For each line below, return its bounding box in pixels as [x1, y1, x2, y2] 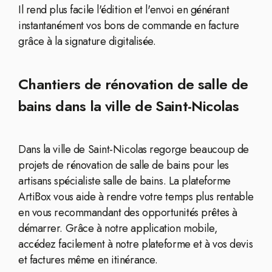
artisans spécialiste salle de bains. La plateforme [18, 173, 231, 189]
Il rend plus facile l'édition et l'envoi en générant [18, 2, 229, 18]
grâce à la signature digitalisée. [18, 33, 156, 49]
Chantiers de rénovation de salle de [18, 73, 248, 95]
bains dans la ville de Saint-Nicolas [18, 95, 239, 117]
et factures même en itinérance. [18, 252, 158, 268]
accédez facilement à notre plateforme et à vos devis [18, 236, 253, 252]
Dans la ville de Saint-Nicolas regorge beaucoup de [18, 141, 249, 157]
